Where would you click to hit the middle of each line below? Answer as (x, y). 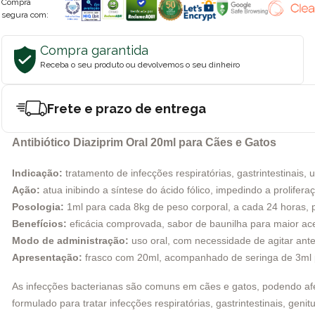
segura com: (25, 14)
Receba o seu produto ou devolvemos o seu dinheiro (140, 64)
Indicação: (37, 173)
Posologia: (38, 206)
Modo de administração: (70, 240)
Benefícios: (39, 223)
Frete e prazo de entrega (127, 108)
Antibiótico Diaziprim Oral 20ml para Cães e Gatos (144, 142)
